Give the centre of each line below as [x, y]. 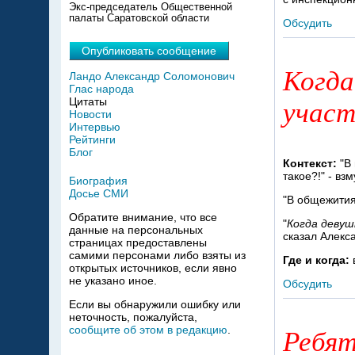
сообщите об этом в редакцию [148, 330]
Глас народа [101, 89]
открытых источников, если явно [153, 268]
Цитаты [88, 102]
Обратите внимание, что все [143, 218]
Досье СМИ [99, 194]
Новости [90, 115]
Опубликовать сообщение [149, 51]
